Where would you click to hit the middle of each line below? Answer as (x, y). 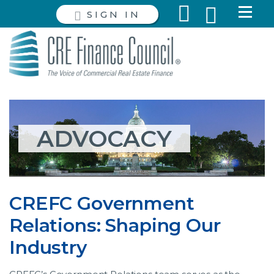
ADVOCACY (104, 138)
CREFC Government (102, 203)
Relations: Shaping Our (115, 225)
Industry (48, 247)
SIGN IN (113, 15)
